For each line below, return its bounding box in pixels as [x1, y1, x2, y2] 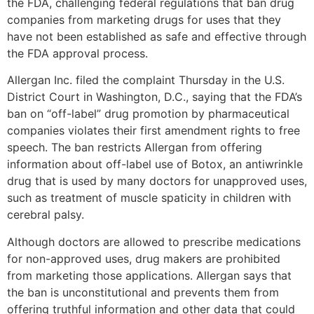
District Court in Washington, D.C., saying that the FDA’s [7, 90, 302, 104]
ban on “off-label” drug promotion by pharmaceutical [7, 107, 289, 121]
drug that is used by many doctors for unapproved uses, [7, 174, 307, 189]
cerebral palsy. [7, 207, 84, 222]
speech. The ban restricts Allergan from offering [7, 140, 262, 155]
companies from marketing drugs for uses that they [7, 13, 281, 27]
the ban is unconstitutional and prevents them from [7, 285, 279, 299]
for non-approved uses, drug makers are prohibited [7, 251, 280, 266]
